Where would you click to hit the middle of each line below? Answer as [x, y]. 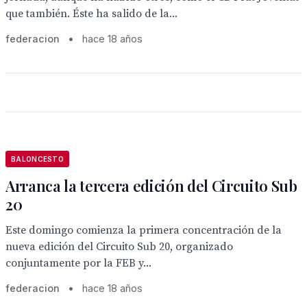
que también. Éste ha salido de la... [91, 14]
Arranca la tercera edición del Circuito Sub [151, 186]
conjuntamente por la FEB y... [78, 263]
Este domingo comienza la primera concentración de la [144, 230]
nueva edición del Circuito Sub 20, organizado [119, 247]
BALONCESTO [37, 159]
